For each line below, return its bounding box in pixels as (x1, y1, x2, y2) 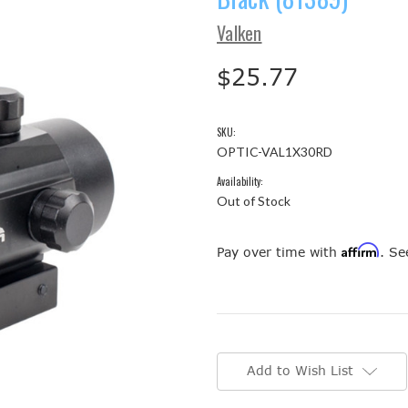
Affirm (342, 241, 380, 258)
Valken (217, 18, 262, 46)
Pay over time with (217, 243, 342, 260)
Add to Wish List (246, 362, 353, 378)
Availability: (217, 173, 263, 189)
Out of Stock (217, 192, 291, 209)
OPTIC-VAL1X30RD (217, 143, 332, 159)
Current (217, 340, 256, 352)
